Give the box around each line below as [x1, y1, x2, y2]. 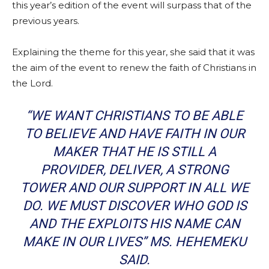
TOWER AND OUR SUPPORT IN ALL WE [20, 180, 249, 195]
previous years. [12, 15, 79, 26]
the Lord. [12, 77, 53, 89]
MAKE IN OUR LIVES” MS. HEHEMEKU [23, 234, 246, 249]
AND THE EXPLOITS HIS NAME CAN [29, 216, 240, 231]
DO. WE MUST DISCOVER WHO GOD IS [22, 198, 247, 213]
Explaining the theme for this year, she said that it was [12, 46, 255, 58]
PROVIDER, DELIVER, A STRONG [40, 162, 229, 177]
